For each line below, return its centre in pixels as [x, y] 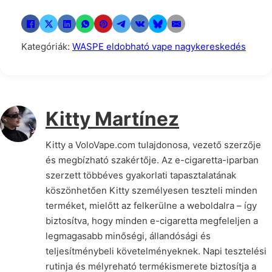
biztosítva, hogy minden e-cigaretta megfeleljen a [152, 220]
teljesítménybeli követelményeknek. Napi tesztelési [156, 251]
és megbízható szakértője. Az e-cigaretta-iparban [152, 160]
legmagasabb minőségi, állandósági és [128, 236]
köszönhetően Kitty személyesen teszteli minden [151, 190]
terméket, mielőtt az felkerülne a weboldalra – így [151, 205]
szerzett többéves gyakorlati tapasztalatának [141, 175]
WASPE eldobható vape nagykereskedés [159, 46]
